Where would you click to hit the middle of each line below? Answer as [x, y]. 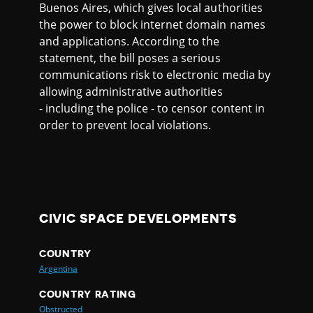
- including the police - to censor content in [152, 109]
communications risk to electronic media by [155, 75]
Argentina [59, 268]
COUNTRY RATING [88, 294]
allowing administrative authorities [131, 92]
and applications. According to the [130, 42]
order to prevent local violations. [127, 125]
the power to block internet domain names [152, 25]
